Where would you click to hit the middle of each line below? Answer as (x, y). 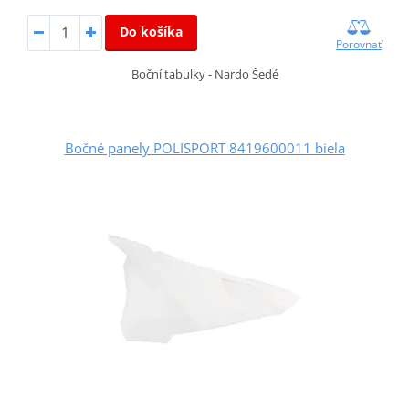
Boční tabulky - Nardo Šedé (204, 74)
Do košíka (151, 32)
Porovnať (359, 45)
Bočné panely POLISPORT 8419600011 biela (204, 148)
